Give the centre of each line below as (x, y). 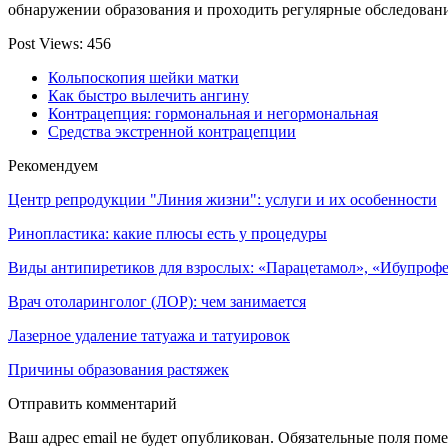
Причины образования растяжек (118, 370)
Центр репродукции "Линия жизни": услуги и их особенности (222, 200)
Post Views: (47, 44)
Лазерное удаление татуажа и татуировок (149, 336)
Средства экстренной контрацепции (172, 132)
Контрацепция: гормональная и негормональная (213, 114)
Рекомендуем (53, 166)
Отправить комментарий (92, 404)
